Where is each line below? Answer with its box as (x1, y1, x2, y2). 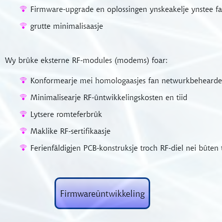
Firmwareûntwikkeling (60, 187, 145, 199)
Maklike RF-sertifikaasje (30, 126, 111, 136)
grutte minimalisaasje (30, 21, 103, 31)
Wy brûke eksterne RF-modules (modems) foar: (5, 55, 168, 65)
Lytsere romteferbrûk (30, 109, 102, 119)
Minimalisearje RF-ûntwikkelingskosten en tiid (30, 92, 187, 102)
